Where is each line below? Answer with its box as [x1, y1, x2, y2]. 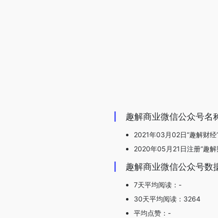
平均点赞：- [134, 209, 171, 217]
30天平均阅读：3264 [134, 195, 200, 203]
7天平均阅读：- [134, 181, 182, 189]
